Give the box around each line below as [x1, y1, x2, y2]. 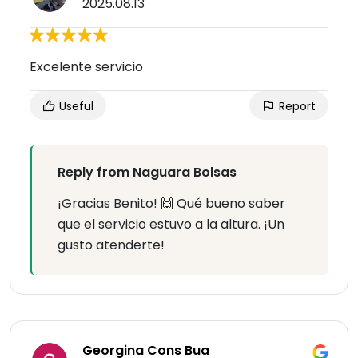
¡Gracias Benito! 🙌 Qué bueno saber [58, 194, 285, 213]
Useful [56, 98, 93, 115]
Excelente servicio [30, 58, 143, 77]
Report [276, 98, 316, 115]
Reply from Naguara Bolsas [58, 163, 237, 182]
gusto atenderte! [58, 236, 165, 255]
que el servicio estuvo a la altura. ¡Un [58, 215, 284, 234]
